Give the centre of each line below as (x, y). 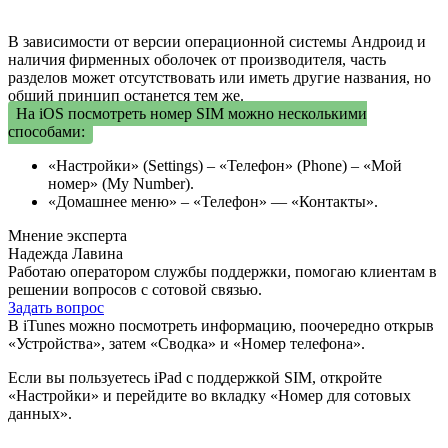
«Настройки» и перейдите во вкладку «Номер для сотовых (209, 395)
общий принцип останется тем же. (126, 95)
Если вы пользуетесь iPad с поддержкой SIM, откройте (195, 377)
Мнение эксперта (67, 235)
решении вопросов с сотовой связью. (135, 289)
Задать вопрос (56, 307)
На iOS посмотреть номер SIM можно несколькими (191, 113)
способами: (46, 131)
